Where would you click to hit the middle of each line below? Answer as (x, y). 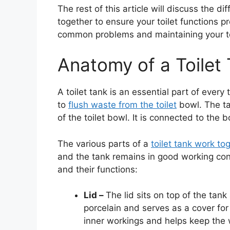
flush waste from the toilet (122, 105)
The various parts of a (104, 143)
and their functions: (98, 169)
